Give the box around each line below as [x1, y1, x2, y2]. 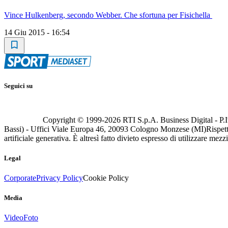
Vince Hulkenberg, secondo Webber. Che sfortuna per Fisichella [4, 11, 212, 20]
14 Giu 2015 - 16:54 [4, 28, 70, 37]
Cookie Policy [83, 173, 129, 182]
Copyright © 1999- [43, 115, 104, 124]
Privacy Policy [36, 173, 83, 182]
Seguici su [4, 82, 33, 90]
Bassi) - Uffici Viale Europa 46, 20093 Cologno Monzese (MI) [4, 124, 206, 133]
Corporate [4, 173, 36, 182]
